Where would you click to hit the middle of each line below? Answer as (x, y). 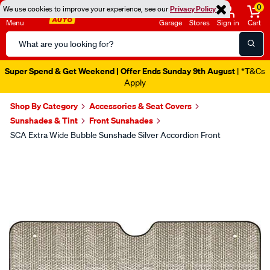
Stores (199, 23)
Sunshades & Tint (44, 120)
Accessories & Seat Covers (140, 106)
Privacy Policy (193, 9)
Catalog (22, 52)
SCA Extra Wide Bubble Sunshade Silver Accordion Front (115, 135)
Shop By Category (44, 106)
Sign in (228, 23)
